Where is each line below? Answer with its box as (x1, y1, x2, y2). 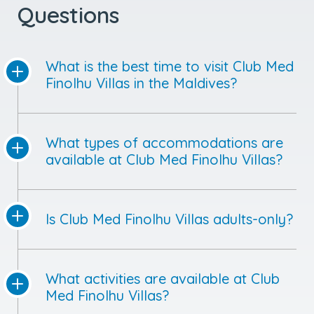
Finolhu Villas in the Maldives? (46, 20, 237, 38)
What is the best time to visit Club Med (46, 3, 294, 21)
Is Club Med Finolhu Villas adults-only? (46, 156, 293, 174)
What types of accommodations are (46, 79, 283, 97)
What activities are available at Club (46, 215, 280, 233)
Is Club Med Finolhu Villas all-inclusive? (46, 292, 295, 310)
